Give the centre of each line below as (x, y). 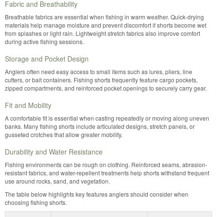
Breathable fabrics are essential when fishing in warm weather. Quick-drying (104, 17)
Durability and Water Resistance (54, 152)
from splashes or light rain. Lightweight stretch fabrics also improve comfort (102, 33)
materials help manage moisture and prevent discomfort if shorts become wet (106, 25)
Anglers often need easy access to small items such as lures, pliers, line (99, 71)
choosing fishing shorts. (36, 202)
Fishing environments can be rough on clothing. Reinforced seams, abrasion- (106, 164)
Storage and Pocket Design (47, 59)
